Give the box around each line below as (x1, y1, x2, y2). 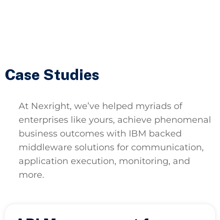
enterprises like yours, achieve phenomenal (19, 114, 211, 125)
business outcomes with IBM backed (19, 128, 182, 139)
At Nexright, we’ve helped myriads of (19, 100, 182, 111)
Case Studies (5, 65, 99, 83)
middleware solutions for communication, (19, 141, 204, 153)
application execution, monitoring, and (19, 155, 190, 166)
